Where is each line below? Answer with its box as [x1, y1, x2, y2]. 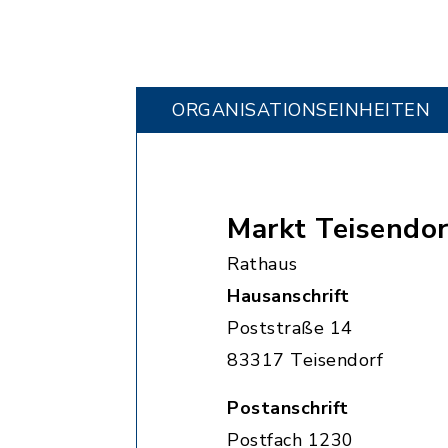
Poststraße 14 [227, 316, 353, 340]
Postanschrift [227, 396, 349, 420]
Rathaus [227, 252, 298, 276]
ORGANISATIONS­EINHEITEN [172, 98, 430, 122]
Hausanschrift [227, 284, 350, 308]
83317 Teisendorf [227, 348, 383, 372]
